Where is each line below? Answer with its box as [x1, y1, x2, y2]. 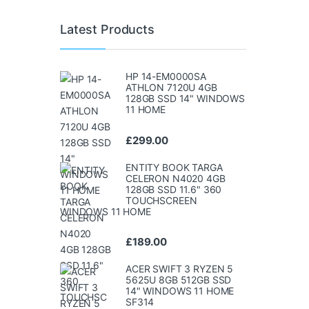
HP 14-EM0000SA [126, 70, 207, 83]
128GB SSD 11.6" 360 [126, 183, 222, 195]
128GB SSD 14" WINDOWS [126, 92, 246, 105]
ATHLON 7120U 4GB [126, 81, 217, 94]
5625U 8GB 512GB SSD [126, 273, 232, 286]
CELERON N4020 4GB [126, 172, 226, 184]
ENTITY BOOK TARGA [126, 161, 223, 173]
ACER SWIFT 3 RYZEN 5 [126, 262, 234, 275]
